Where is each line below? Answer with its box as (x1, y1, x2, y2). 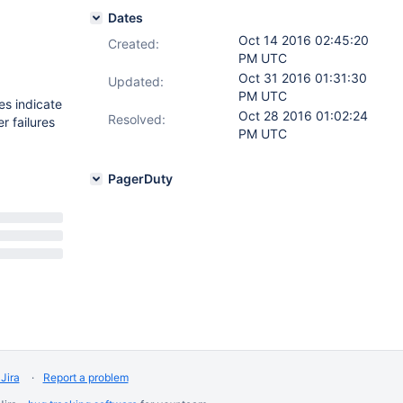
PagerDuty (108, 171, 173, 186)
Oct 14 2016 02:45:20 (238, 32, 369, 48)
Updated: (108, 74, 164, 89)
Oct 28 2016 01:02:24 (238, 108, 368, 123)
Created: (108, 36, 159, 51)
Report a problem (42, 371, 129, 384)
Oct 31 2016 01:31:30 (238, 70, 367, 85)
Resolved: (108, 112, 166, 127)
